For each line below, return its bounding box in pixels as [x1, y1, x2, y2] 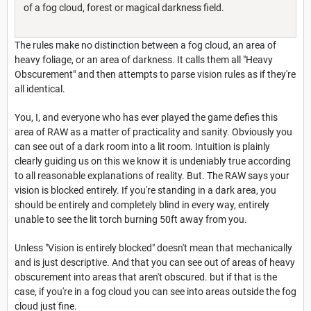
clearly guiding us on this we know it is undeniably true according [15, 155, 291, 167]
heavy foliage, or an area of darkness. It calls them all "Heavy [15, 54, 273, 66]
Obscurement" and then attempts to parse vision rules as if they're [15, 69, 296, 81]
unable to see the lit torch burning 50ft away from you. [15, 214, 247, 226]
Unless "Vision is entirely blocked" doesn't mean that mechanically [15, 242, 292, 254]
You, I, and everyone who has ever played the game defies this [15, 112, 278, 124]
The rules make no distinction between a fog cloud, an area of [15, 40, 276, 51]
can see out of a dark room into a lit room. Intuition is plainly [15, 141, 270, 153]
